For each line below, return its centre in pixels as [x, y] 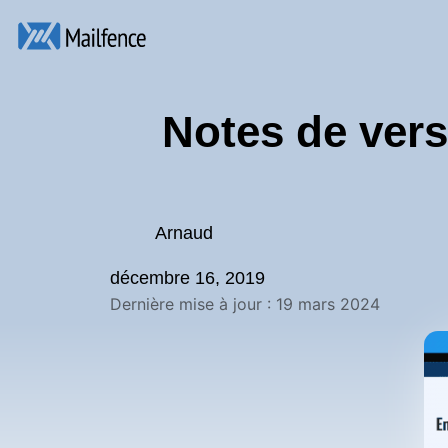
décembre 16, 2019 [187, 278]
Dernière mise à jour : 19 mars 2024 [245, 304]
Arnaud [184, 233]
